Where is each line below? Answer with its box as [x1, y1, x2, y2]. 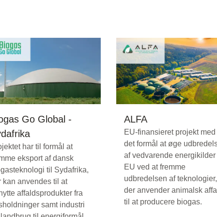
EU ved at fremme [124, 163, 186, 171]
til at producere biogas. [124, 198, 202, 206]
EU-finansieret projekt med [124, 128, 216, 137]
